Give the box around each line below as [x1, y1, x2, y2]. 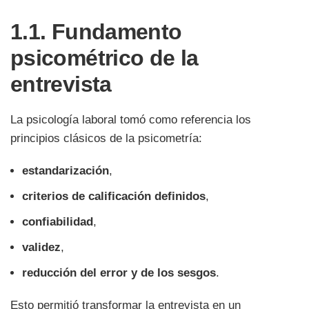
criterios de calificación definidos [22, 190, 206, 203]
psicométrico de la [10, 46, 199, 71]
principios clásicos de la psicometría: [10, 132, 202, 146]
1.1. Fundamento [10, 19, 182, 45]
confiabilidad [22, 215, 93, 229]
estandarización [22, 164, 109, 178]
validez [22, 241, 61, 255]
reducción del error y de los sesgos [22, 266, 216, 280]
